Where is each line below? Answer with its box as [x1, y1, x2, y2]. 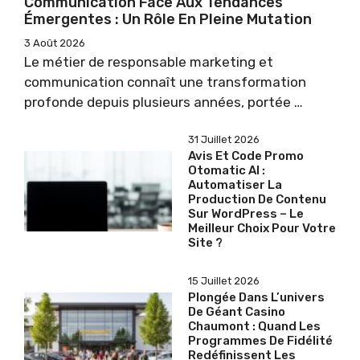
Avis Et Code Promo [188, 149, 304, 164]
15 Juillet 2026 [188, 275, 260, 288]
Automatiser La [188, 178, 282, 193]
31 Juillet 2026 [188, 133, 260, 146]
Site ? [188, 235, 223, 251]
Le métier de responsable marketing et [24, 54, 273, 71]
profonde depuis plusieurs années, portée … [24, 94, 303, 111]
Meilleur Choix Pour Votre [188, 221, 336, 236]
